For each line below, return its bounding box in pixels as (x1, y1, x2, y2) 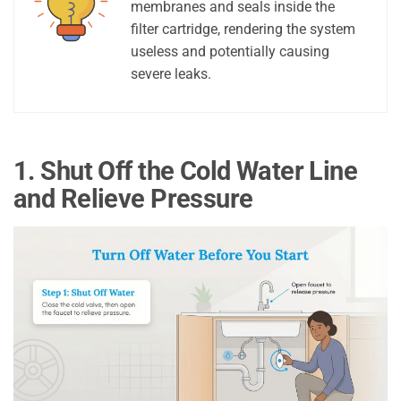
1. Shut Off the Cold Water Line (13, 156, 358, 187)
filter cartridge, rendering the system (131, 21, 355, 38)
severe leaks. (131, 65, 211, 83)
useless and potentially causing (131, 43, 329, 61)
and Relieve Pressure (13, 183, 253, 215)
